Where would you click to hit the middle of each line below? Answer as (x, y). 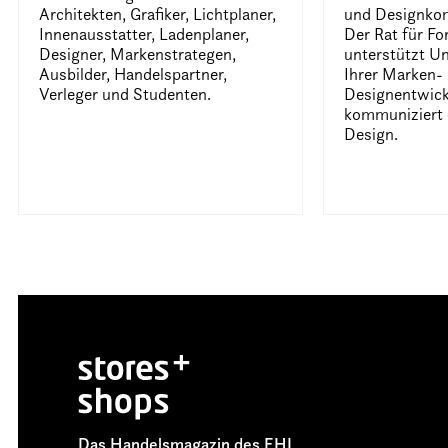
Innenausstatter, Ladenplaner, (144, 33)
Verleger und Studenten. (125, 93)
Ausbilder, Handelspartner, (133, 73)
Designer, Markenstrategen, (138, 53)
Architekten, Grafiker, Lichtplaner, (158, 13)
